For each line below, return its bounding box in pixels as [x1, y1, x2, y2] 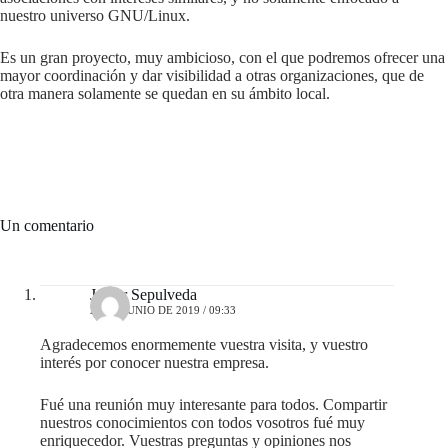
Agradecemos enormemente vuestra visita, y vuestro [40, 335, 368, 353]
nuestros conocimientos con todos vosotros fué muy [40, 413, 365, 431]
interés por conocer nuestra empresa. [40, 353, 269, 371]
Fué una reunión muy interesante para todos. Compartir [40, 395, 387, 413]
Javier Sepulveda [90, 285, 197, 303]
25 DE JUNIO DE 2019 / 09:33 [90, 303, 236, 316]
